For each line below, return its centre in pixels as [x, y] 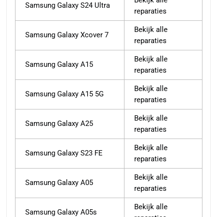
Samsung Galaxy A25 [59, 124]
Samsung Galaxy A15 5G [64, 94]
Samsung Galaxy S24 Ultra [68, 6]
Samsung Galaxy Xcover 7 [67, 35]
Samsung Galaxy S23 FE [64, 153]
